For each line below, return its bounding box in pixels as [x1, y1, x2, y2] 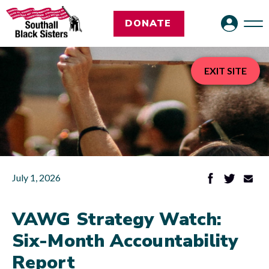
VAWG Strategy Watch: [12, 207, 222, 232]
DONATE [124, 16, 171, 30]
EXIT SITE [204, 65, 247, 76]
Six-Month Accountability [12, 229, 238, 253]
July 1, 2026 [12, 172, 61, 183]
